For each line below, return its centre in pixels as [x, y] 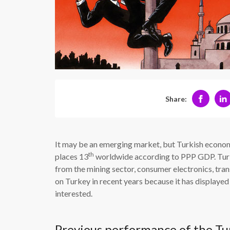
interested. [74, 193]
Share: [176, 99]
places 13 [72, 156]
